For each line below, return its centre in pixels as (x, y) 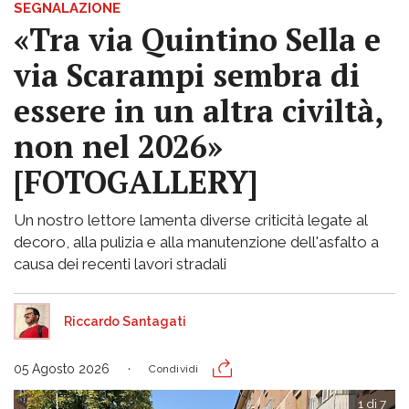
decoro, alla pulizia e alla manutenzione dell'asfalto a (196, 241)
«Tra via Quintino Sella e (197, 39)
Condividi (174, 368)
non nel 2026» (118, 146)
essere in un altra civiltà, (199, 110)
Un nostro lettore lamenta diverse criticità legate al (190, 220)
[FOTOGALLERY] (136, 182)
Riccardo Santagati (125, 321)
